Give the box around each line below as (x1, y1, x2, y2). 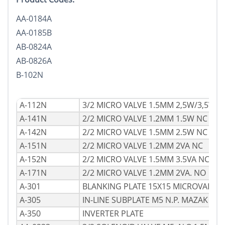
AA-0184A (16, 13, 52, 25)
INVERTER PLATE (82, 208, 144, 219)
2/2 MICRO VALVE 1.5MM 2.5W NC (82, 127, 207, 138)
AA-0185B (16, 27, 52, 39)
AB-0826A (16, 55, 52, 67)
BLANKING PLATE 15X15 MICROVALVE (82, 181, 221, 192)
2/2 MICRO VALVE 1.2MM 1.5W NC (82, 113, 207, 125)
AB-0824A (16, 41, 52, 53)
